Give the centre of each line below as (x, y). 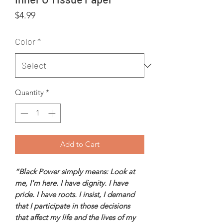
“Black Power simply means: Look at (75, 171)
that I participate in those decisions (72, 206)
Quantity (29, 92)
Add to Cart (80, 144)
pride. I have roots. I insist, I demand (75, 194)
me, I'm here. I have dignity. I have (71, 183)
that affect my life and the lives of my (75, 217)
